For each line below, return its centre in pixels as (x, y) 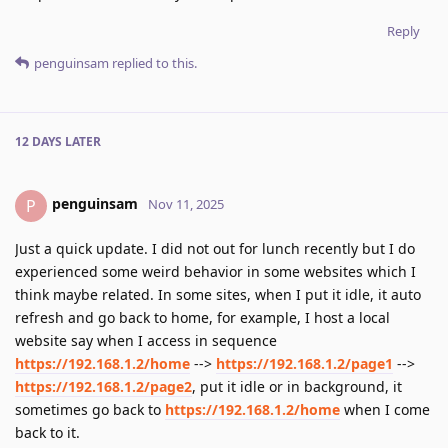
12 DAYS (38, 141)
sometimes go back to (90, 409)
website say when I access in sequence (146, 340)
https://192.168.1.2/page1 (304, 363)
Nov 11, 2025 (186, 204)
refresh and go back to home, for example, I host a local (202, 317)
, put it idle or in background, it (297, 386)
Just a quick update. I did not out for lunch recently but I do (215, 248)
